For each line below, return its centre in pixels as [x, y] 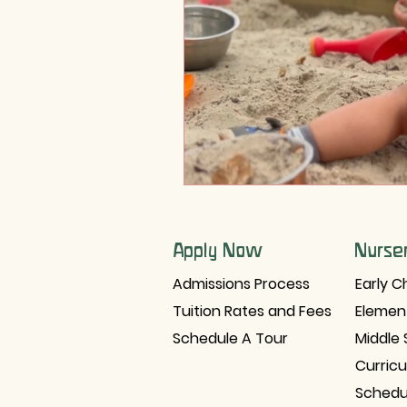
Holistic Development [275, 39]
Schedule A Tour [230, 338]
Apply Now [218, 249]
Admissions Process [241, 283]
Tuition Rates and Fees [252, 311]
